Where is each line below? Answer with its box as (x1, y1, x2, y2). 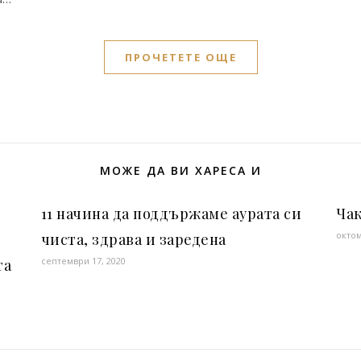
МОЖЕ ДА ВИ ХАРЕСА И (99, 163, 262, 178)
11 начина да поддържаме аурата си (40, 204, 302, 223)
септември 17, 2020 (40, 255, 126, 267)
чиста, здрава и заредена (40, 230, 226, 249)
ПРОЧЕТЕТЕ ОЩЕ (124, 50, 237, 64)
